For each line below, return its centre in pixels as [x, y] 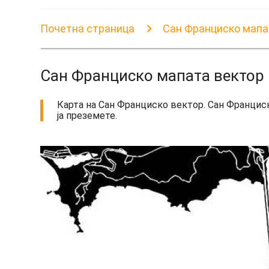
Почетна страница [88, 28]
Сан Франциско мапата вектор [153, 76]
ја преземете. [87, 115]
